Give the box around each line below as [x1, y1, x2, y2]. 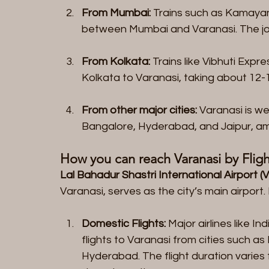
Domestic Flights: [82, 217, 166, 229]
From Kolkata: [82, 55, 150, 67]
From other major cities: [82, 104, 197, 116]
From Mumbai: [82, 7, 151, 19]
